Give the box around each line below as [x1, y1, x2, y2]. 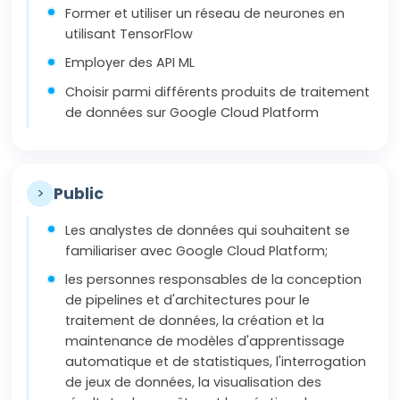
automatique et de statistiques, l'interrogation [65, 353, 367, 371]
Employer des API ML [65, 54, 196, 72]
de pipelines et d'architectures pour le [65, 291, 311, 310]
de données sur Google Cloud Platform [65, 104, 320, 122]
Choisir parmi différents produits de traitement [65, 83, 371, 102]
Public [54, 182, 104, 204]
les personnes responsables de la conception [65, 271, 362, 289]
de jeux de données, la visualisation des [65, 373, 322, 392]
